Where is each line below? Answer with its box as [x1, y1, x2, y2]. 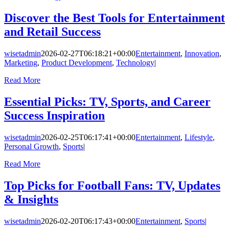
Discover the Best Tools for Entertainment [4, 11, 225, 25]
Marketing [4, 58, 37, 67]
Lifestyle [185, 133, 213, 142]
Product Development [41, 58, 112, 67]
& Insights [4, 192, 58, 206]
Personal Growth [4, 142, 59, 151]
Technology [116, 58, 154, 67]
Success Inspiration [4, 109, 105, 123]
